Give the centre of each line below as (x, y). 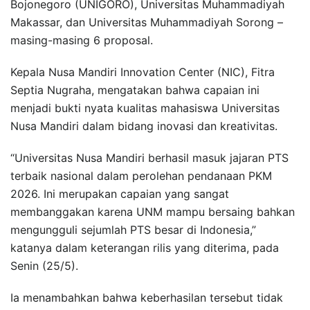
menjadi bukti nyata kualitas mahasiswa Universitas (145, 108)
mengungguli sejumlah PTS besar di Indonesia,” (133, 229)
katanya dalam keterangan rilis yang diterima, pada (145, 247)
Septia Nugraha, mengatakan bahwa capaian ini (135, 90)
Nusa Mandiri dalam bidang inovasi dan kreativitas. (144, 126)
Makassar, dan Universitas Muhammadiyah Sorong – (147, 22)
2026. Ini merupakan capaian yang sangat (120, 193)
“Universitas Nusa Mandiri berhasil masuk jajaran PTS (149, 157)
